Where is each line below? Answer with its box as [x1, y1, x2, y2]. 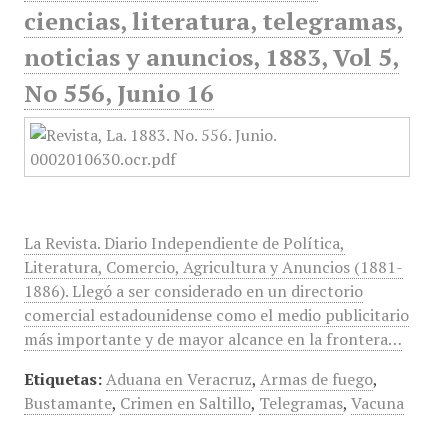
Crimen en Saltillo [119, 392, 251, 414]
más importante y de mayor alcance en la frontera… [23, 328, 402, 350]
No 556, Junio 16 [23, 77, 214, 109]
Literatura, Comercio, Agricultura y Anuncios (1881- [23, 256, 403, 278]
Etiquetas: [23, 368, 102, 390]
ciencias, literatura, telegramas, [23, 5, 403, 37]
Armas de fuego [259, 368, 373, 390]
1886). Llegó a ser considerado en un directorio [23, 280, 363, 302]
